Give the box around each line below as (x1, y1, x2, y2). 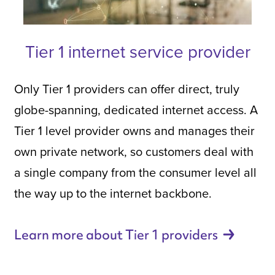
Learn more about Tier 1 (14, 225, 161, 244)
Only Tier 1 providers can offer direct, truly (14, 79, 239, 98)
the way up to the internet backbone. (14, 184, 212, 202)
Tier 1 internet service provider (25, 39, 250, 63)
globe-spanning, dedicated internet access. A (14, 100, 258, 118)
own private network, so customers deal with (14, 142, 254, 160)
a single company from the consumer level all (14, 163, 257, 181)
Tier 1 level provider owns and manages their (14, 121, 255, 139)
